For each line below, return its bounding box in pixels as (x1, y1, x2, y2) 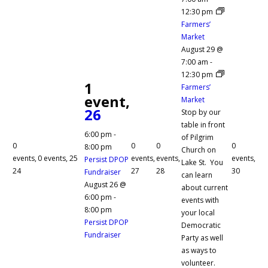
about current (181, 182, 228, 193)
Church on (181, 144, 216, 155)
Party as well (181, 232, 223, 243)
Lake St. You (181, 157, 223, 167)
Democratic (181, 220, 221, 230)
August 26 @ (84, 179, 126, 190)
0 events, (38, 153, 69, 163)
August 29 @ (181, 44, 223, 54)
